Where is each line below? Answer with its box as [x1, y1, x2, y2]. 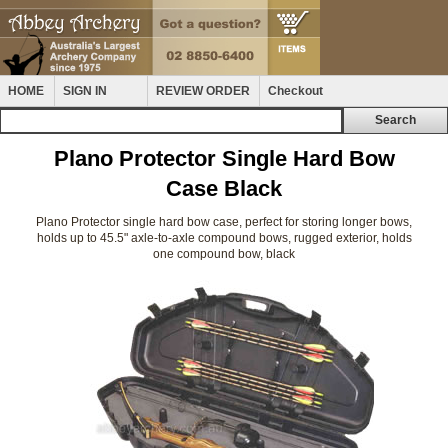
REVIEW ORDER [156, 84, 250, 98]
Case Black [166, 176, 282, 201]
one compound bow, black [153, 247, 295, 261]
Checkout [268, 84, 323, 98]
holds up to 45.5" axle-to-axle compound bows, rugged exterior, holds [36, 231, 412, 245]
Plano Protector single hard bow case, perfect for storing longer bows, [36, 215, 412, 229]
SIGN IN [63, 84, 107, 98]
